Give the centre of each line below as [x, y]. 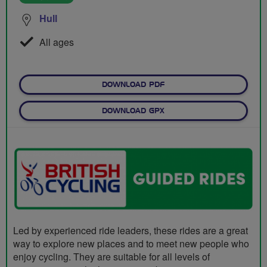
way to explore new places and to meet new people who [131, 243]
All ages [55, 42]
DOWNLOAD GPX [133, 111]
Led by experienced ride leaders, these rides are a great [131, 230]
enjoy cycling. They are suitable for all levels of [111, 256]
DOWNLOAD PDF [133, 85]
